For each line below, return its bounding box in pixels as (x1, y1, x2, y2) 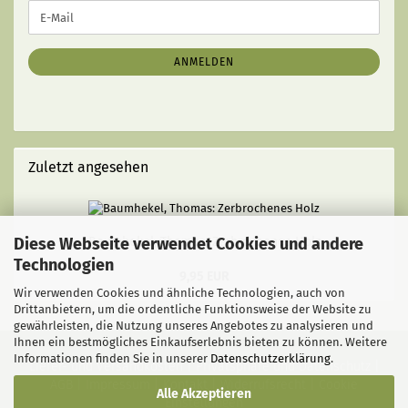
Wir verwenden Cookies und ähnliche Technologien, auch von (14, 285, 345, 300)
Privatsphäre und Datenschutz (195, 359, 371, 374)
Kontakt (163, 377, 208, 393)
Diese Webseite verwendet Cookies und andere (14, 233, 363, 254)
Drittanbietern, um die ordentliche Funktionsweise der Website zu (14, 301, 372, 316)
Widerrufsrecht (220, 377, 306, 393)
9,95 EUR (178, 269, 229, 284)
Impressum (86, 377, 150, 393)
